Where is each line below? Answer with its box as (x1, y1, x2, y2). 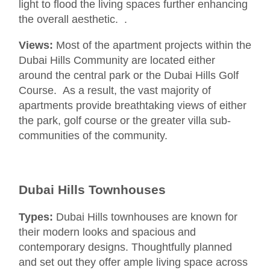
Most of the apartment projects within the (53, 39, 251, 51)
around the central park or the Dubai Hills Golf (19, 69, 239, 81)
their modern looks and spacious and (19, 225, 196, 238)
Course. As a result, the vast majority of (19, 84, 211, 96)
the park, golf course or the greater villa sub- (19, 114, 231, 127)
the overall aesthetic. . (19, 13, 127, 25)
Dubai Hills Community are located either (19, 54, 215, 66)
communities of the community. (19, 129, 168, 142)
